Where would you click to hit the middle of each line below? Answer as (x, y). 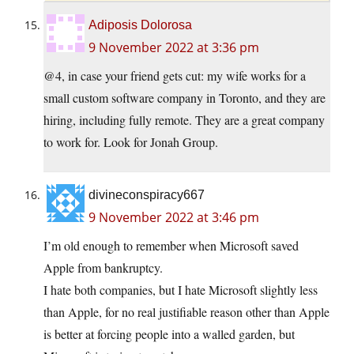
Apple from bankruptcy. (103, 268)
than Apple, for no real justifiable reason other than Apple (186, 312)
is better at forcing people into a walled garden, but (169, 334)
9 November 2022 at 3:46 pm (174, 218)
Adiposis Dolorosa (140, 25)
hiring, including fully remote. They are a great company (184, 120)
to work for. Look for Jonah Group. (131, 142)
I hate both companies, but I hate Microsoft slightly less (181, 290)
